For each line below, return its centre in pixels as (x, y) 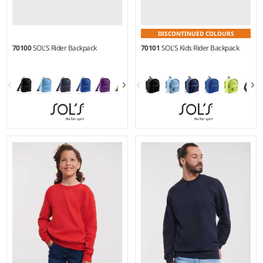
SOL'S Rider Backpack (65, 48)
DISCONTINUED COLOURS (196, 34)
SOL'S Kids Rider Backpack (200, 48)
